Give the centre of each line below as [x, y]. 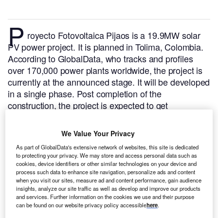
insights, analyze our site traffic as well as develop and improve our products [109, 188]
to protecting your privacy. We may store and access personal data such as [107, 155]
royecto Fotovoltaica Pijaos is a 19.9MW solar [114, 35]
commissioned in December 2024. [74, 117]
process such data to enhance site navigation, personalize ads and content [106, 172]
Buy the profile [167, 117]
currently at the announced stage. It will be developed [109, 82]
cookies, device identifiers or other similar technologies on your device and [107, 163]
